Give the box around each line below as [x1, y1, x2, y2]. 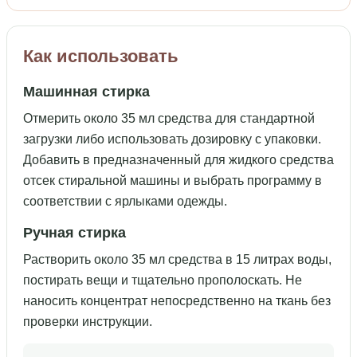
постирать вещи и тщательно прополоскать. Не [23, 273, 302, 287]
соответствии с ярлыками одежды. [23, 194, 227, 208]
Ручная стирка [23, 224, 126, 241]
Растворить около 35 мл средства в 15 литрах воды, [23, 252, 331, 266]
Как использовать [23, 45, 178, 66]
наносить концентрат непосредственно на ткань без [23, 293, 331, 308]
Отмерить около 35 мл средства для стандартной [23, 111, 315, 125]
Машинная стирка [23, 83, 150, 100]
